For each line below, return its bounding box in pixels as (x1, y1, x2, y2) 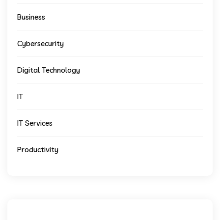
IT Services (17, 118, 53, 128)
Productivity (17, 145, 58, 155)
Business (17, 12, 45, 22)
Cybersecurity (17, 39, 64, 49)
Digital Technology (17, 65, 80, 75)
